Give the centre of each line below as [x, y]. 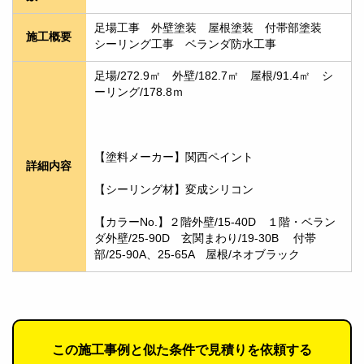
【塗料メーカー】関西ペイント [174, 158]
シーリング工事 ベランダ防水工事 [185, 45]
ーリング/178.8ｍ [139, 93]
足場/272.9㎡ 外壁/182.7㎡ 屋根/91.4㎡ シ [214, 76]
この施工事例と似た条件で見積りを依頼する [182, 350]
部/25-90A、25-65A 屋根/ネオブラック [203, 255]
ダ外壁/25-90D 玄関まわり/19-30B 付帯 [205, 239]
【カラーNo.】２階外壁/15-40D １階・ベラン [215, 223]
